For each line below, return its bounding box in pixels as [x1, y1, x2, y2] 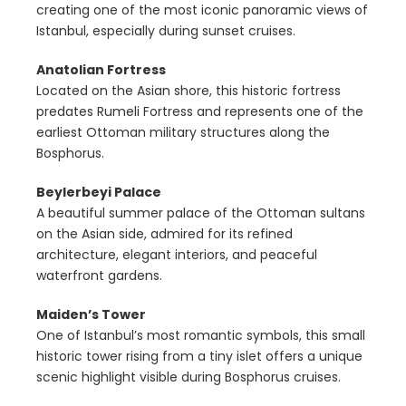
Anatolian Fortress [36, 61, 166, 80]
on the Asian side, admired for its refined [36, 225, 293, 244]
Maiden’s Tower [36, 305, 146, 324]
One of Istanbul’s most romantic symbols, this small [36, 326, 365, 345]
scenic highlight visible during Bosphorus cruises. [36, 368, 341, 387]
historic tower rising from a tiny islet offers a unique [36, 347, 362, 366]
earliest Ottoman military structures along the [36, 123, 330, 142]
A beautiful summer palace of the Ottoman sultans [36, 204, 365, 223]
